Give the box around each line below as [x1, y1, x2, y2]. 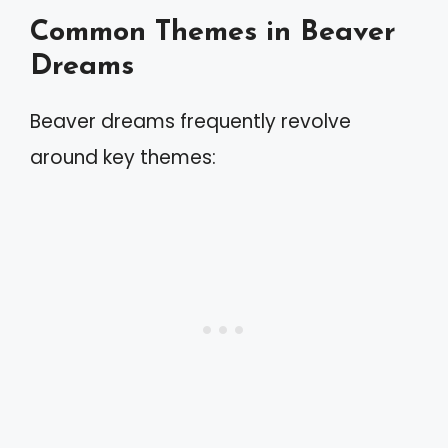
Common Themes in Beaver [30, 18, 396, 47]
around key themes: [30, 144, 216, 171]
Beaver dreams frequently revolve [30, 108, 351, 135]
